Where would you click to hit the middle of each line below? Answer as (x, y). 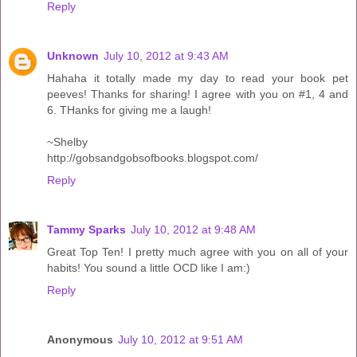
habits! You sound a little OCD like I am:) (149, 267)
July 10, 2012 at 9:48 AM (193, 229)
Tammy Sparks (86, 229)
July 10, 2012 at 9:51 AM (180, 339)
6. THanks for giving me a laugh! (129, 110)
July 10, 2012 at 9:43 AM (166, 56)
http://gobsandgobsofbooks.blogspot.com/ (153, 158)
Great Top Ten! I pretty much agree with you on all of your (198, 251)
